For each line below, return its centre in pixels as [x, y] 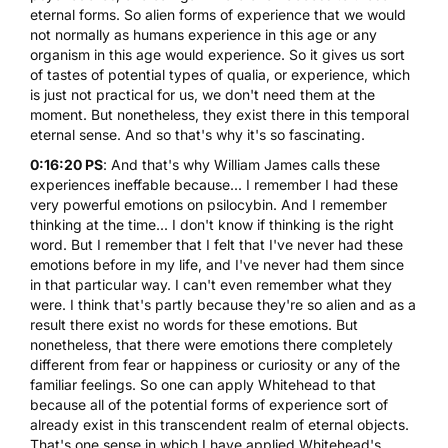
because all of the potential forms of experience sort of [209, 404]
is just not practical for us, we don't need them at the [202, 94]
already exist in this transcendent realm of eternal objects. [219, 424]
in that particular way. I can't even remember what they [211, 284]
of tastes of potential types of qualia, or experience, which [220, 74]
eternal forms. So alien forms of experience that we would [218, 14]
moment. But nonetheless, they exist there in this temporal [219, 114]
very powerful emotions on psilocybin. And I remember [208, 204]
